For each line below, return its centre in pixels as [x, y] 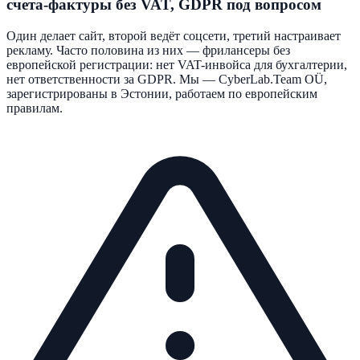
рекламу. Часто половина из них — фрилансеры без [148, 50]
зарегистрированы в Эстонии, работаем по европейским [162, 93]
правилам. [35, 108]
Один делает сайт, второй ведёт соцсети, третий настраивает [174, 35]
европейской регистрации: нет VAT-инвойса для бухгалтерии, [177, 64]
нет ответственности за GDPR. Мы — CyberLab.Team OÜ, [167, 79]
